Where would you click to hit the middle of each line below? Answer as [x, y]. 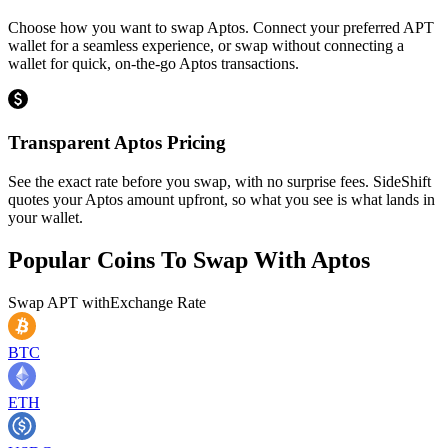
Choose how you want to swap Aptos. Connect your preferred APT [221, 28]
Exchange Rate [158, 302]
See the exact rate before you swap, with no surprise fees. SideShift [219, 181]
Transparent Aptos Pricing [117, 142]
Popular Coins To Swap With [159, 259]
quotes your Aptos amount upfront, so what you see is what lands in [221, 199]
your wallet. [45, 217]
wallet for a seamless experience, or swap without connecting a [206, 46]
